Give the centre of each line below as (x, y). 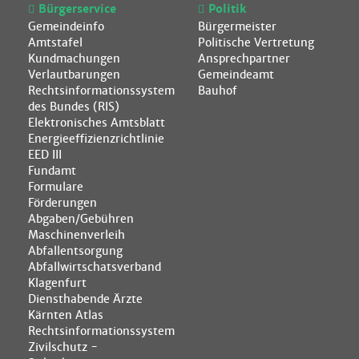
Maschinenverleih (77, 234)
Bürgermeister (237, 26)
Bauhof (217, 90)
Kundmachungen (74, 58)
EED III (45, 154)
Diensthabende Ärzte (85, 298)
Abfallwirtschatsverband (95, 266)
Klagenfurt (57, 282)
